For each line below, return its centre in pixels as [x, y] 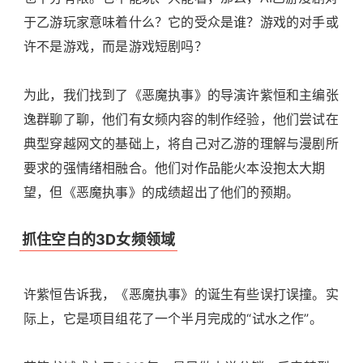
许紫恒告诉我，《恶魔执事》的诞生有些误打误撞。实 [181, 295]
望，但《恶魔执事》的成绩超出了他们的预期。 [162, 192]
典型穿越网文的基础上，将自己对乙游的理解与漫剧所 [181, 144]
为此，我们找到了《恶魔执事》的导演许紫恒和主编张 [181, 95]
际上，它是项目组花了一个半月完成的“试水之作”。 [173, 319]
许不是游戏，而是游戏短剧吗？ [115, 47]
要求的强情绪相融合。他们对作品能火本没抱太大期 [175, 168]
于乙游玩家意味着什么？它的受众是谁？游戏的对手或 [181, 22]
